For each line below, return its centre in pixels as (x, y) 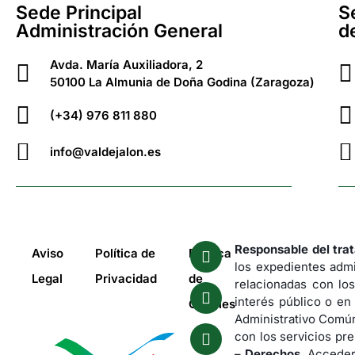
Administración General (119, 31)
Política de (125, 253)
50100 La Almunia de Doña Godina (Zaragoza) (182, 82)
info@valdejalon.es (105, 151)
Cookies (212, 303)
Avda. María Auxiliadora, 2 (126, 64)
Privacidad (126, 278)
